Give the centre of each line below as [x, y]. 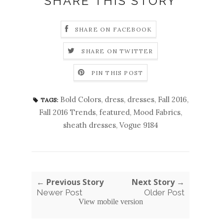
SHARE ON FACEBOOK [113, 29]
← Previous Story [70, 182]
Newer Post [59, 192]
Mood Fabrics [157, 112]
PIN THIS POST [117, 73]
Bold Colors [80, 99]
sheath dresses [89, 125]
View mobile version [110, 201]
